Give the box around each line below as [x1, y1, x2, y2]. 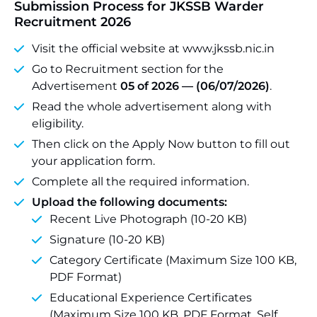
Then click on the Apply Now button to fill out [32, 137, 290, 151]
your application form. [32, 154, 155, 168]
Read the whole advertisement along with [32, 100, 272, 113]
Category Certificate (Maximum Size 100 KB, [50, 253, 296, 267]
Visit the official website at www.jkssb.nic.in [32, 42, 275, 55]
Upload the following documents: [32, 195, 227, 209]
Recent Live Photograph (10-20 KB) [50, 212, 247, 226]
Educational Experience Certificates [50, 291, 252, 304]
